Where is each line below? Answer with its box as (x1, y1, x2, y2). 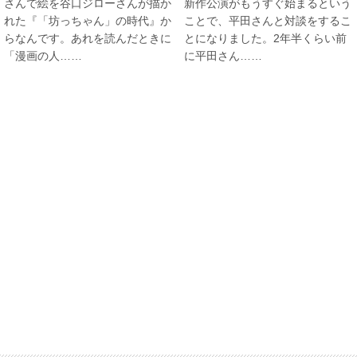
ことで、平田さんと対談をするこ (184, 14, 352, 27)
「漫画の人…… (4, 49, 82, 62)
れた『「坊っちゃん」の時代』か (4, 14, 171, 27)
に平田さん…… (184, 49, 263, 62)
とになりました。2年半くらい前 (184, 31, 347, 45)
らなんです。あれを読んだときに (4, 31, 171, 45)
